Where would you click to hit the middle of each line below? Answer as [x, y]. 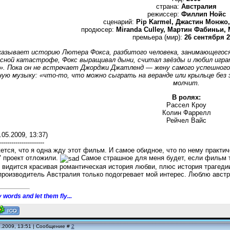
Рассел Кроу [186, 105]
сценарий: [119, 22]
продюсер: [99, 30]
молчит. [186, 83]
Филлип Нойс [203, 14]
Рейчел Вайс [186, 120]
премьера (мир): [158, 37]
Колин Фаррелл [186, 112]
